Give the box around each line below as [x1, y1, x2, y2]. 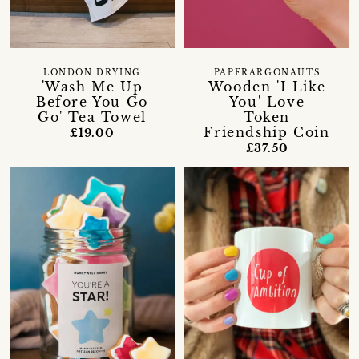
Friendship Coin [204, 124, 330, 141]
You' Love [228, 94, 305, 111]
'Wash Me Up [41, 79, 143, 95]
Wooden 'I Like [208, 79, 326, 95]
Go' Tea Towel [38, 109, 147, 126]
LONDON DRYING [43, 68, 141, 79]
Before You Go [36, 94, 148, 111]
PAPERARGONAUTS [213, 68, 321, 79]
